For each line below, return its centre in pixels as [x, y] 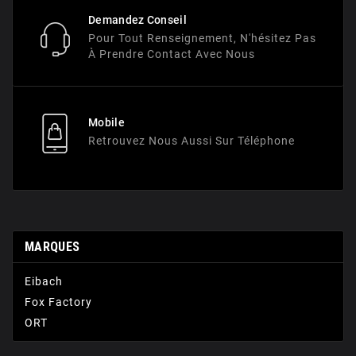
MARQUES [52, 247]
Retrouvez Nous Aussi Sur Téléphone [192, 141]
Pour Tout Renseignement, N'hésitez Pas [202, 39]
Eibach [44, 282]
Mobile [106, 123]
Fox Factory [58, 302]
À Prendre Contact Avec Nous [172, 54]
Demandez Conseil [137, 20]
